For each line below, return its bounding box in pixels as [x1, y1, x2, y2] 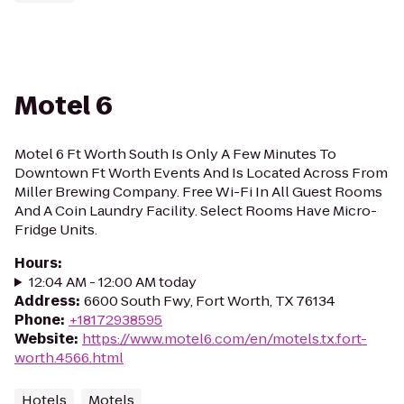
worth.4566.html [14, 348, 124, 367]
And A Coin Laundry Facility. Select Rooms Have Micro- [14, 201, 377, 220]
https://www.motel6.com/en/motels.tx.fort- [82, 329, 367, 348]
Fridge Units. [14, 220, 97, 239]
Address [14, 291, 76, 310]
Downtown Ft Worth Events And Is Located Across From [14, 163, 388, 182]
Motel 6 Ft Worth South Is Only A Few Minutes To [14, 144, 336, 163]
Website [14, 329, 74, 348]
